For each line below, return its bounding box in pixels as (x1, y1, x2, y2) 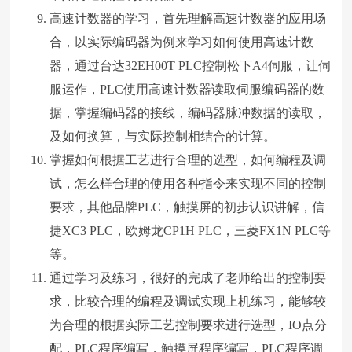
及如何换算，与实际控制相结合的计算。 (49, 129, 277, 143)
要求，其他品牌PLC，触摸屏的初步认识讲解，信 (49, 200, 325, 214)
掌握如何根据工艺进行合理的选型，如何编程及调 (49, 152, 327, 167)
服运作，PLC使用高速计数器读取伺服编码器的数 (49, 82, 325, 96)
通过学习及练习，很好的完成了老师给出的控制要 (49, 270, 327, 284)
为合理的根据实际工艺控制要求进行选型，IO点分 (49, 317, 328, 332)
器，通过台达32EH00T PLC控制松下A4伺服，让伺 (49, 58, 332, 72)
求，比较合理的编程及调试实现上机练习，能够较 (49, 294, 327, 308)
